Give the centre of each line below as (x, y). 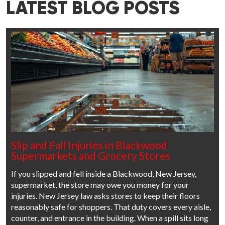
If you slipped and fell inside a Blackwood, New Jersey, (104, 174)
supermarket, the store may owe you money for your (100, 185)
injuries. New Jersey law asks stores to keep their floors (105, 196)
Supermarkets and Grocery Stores (91, 156)
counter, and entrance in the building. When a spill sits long (110, 218)
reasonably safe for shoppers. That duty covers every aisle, (111, 207)
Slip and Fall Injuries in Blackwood (89, 145)
